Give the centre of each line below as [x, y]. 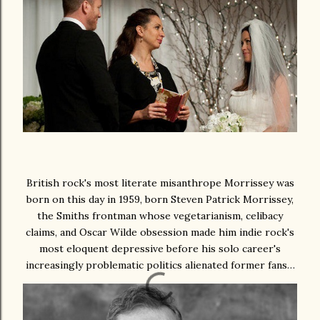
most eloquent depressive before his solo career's [160, 248]
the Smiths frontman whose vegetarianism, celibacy [160, 215]
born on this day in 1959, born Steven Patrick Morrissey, [160, 199]
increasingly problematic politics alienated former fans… [160, 265]
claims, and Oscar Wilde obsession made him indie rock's [160, 232]
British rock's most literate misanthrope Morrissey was [160, 182]
